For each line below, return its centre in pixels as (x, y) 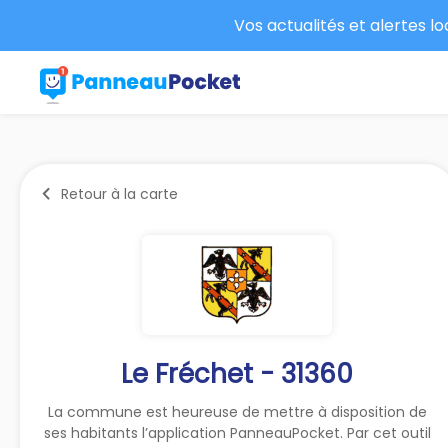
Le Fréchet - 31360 (237, 373)
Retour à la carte (119, 193)
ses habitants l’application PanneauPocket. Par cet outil (237, 432)
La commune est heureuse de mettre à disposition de (237, 411)
